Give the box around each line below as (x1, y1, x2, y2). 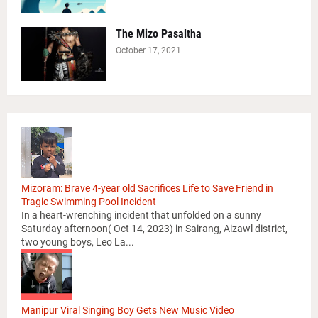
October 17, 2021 (116, 45, 181, 56)
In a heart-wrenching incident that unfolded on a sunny (21, 209, 261, 221)
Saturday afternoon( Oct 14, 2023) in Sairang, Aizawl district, (21, 223, 287, 235)
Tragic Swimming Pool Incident (21, 196, 156, 208)
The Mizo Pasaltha (116, 27, 202, 41)
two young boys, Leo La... (21, 236, 134, 248)
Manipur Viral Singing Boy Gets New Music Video (21, 305, 234, 317)
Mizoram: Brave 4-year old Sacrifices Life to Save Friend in (21, 182, 273, 194)
